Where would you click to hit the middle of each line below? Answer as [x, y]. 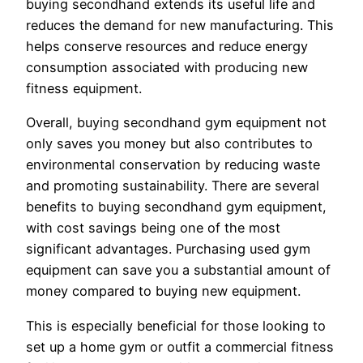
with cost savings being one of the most [153, 228]
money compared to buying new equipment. [163, 291]
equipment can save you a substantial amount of [178, 270]
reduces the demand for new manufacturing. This [180, 26]
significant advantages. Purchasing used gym [168, 249]
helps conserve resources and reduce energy [167, 47]
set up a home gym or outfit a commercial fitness [180, 346]
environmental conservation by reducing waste [173, 165]
